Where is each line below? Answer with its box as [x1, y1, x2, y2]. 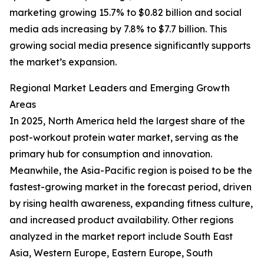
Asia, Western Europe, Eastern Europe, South [9, 247, 213, 259]
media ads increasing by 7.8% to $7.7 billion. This [9, 23, 227, 35]
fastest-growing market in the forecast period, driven [9, 181, 252, 193]
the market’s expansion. [9, 56, 117, 68]
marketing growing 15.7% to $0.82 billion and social [9, 6, 242, 19]
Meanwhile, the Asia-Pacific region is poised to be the [9, 164, 252, 177]
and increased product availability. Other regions [9, 214, 233, 226]
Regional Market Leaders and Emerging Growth [9, 82, 230, 94]
